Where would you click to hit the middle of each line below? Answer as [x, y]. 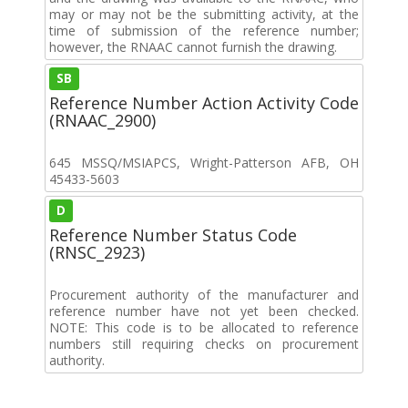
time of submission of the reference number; [204, 30]
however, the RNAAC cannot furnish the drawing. [193, 46]
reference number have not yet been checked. [204, 311]
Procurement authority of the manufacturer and [204, 294]
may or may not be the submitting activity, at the [204, 14]
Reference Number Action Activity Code [204, 102]
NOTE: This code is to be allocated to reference [204, 327]
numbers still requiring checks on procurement [204, 343]
